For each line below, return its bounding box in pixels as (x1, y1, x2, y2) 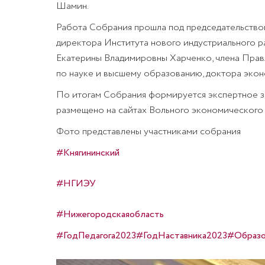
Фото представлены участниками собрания (56, 125, 241, 138)
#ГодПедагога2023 (56, 229, 136, 243)
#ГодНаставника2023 (135, 229, 227, 243)
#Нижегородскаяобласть (56, 208, 164, 221)
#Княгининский (56, 146, 119, 160)
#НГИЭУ (56, 177, 96, 190)
